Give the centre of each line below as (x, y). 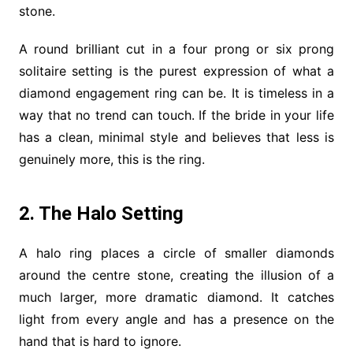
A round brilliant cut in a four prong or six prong (176, 48)
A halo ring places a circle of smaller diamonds (176, 253)
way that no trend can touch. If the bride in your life (176, 115)
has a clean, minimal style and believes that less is (176, 137)
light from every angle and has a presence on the (176, 319)
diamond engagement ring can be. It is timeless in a (176, 93)
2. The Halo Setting (101, 213)
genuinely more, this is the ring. (111, 159)
